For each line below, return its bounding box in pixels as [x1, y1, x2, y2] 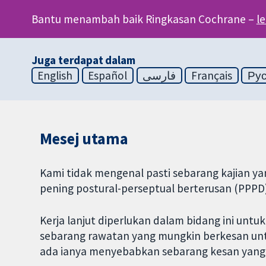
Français [191, 68, 232, 83]
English [37, 68, 73, 83]
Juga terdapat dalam [31, 52, 135, 67]
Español [88, 68, 128, 83]
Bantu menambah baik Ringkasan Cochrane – [31, 11, 256, 26]
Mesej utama [40, 128, 128, 148]
